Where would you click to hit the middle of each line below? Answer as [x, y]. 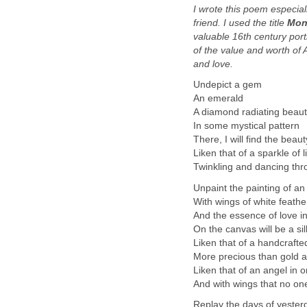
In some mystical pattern [246, 126]
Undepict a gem [228, 85]
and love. [213, 64]
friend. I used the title [240, 23]
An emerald [218, 99]
